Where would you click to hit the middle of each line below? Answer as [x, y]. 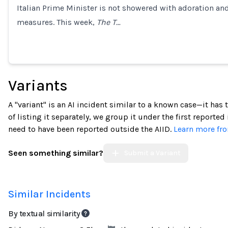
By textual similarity [44, 213]
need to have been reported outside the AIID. [91, 129]
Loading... [34, 13]
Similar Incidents [49, 194]
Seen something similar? [56, 153]
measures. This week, [57, 22]
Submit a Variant [152, 153]
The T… [109, 22]
